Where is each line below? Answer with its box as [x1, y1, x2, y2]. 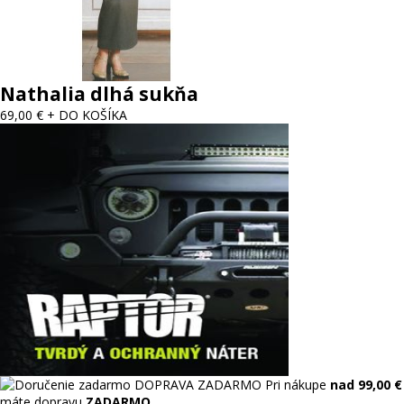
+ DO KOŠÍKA [47, 106, 127, 124]
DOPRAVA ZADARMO [134, 376, 262, 393]
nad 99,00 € [330, 376, 402, 393]
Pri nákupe [265, 376, 330, 393]
